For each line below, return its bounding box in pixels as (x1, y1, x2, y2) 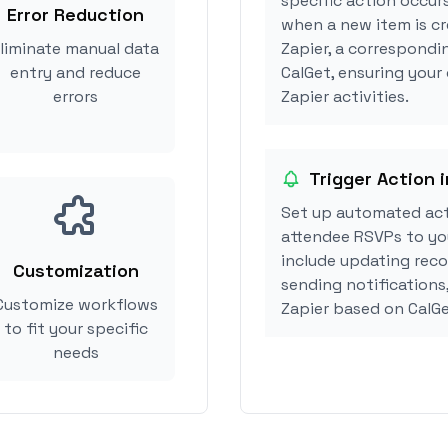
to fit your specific (3, 318, 148, 339)
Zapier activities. (281, 86, 409, 107)
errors (53, 86, 98, 107)
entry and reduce (10, 62, 141, 83)
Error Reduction (7, 3, 144, 26)
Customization (12, 259, 139, 282)
